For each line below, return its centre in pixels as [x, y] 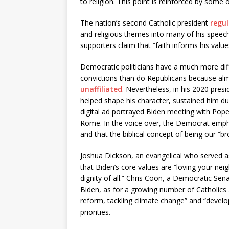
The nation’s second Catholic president [145, 23]
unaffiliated [101, 89]
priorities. [95, 212]
